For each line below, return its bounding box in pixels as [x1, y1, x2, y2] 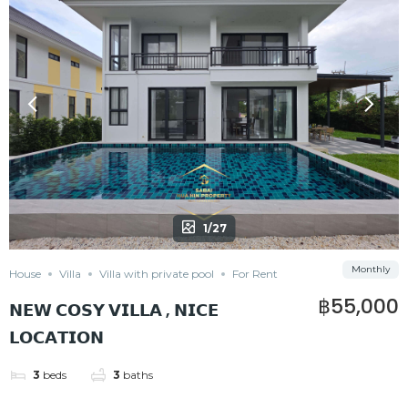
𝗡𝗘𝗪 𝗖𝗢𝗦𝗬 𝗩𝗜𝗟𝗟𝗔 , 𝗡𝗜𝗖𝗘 [9, 299, 219, 322]
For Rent [232, 267, 278, 281]
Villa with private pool [99, 267, 214, 281]
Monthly [352, 263, 390, 276]
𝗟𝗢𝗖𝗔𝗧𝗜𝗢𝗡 [9, 326, 104, 350]
